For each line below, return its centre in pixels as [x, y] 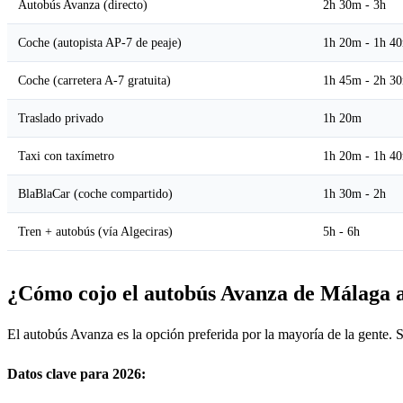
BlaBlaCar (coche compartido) [95, 193]
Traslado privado [61, 117]
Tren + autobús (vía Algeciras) [95, 231]
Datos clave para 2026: [76, 373]
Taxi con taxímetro [66, 155]
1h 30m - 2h [354, 193]
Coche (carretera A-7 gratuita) [94, 80]
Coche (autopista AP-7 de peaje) [100, 42]
